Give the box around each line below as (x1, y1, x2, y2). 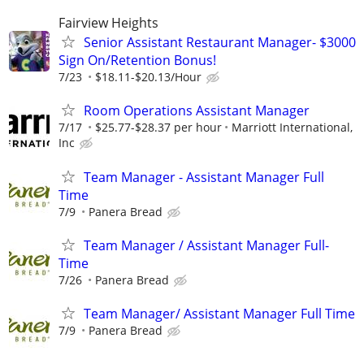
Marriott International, (232, 119, 353, 136)
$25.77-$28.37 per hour (95, 119, 222, 136)
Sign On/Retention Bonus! (58, 51, 216, 70)
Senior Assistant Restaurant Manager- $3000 (84, 33, 356, 52)
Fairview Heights (58, 14, 158, 32)
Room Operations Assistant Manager (84, 102, 310, 120)
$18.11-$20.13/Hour (95, 69, 201, 85)
